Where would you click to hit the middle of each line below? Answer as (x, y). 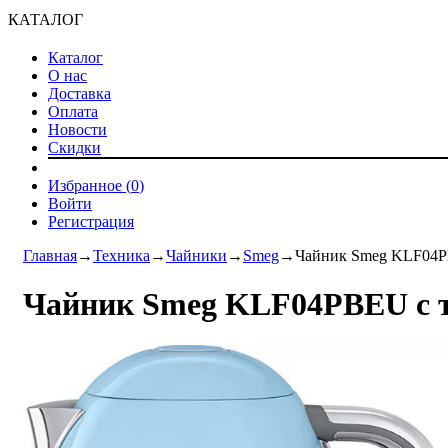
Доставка (79, 93)
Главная (50, 255)
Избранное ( (89, 185)
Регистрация (91, 221)
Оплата (73, 111)
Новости (77, 129)
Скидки (74, 147)
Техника (121, 255)
